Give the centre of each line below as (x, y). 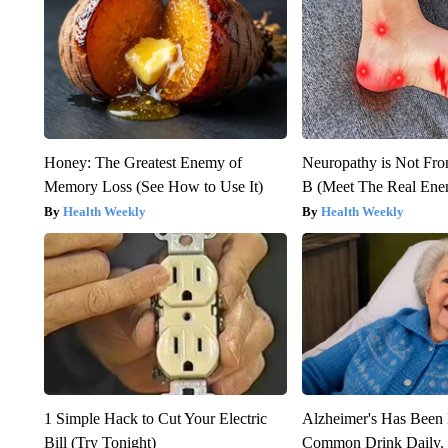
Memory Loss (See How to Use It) (153, 186)
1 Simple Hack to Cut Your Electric (155, 418)
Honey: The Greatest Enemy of (142, 162)
